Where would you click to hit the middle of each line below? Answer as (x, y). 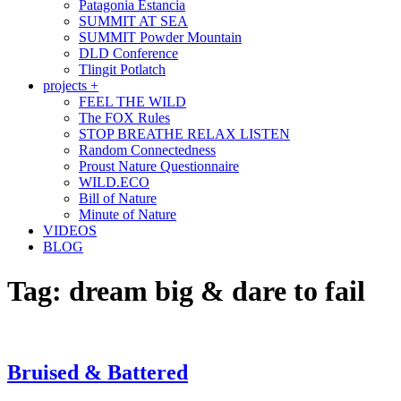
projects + (71, 86)
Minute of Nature (128, 215)
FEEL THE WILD (132, 102)
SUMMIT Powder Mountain (160, 38)
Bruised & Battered (98, 373)
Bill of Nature (118, 199)
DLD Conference (128, 54)
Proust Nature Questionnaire (159, 166)
